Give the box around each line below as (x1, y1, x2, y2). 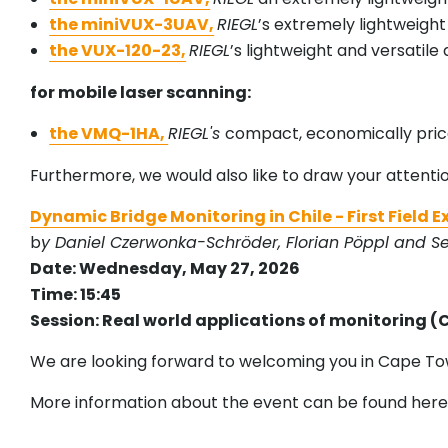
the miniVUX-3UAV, (49, 13, 215, 37)
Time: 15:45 (30, 283, 121, 307)
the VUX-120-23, (49, 39, 187, 63)
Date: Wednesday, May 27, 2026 (30, 257, 300, 281)
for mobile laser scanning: (30, 81, 251, 105)
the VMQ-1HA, (49, 122, 169, 146)
